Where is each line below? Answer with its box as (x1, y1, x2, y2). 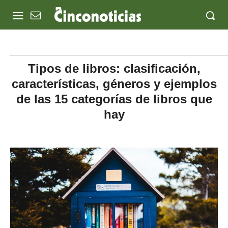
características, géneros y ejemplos (11, 77, 217, 91)
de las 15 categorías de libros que (16, 92, 212, 106)
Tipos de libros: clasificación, (27, 62, 201, 75)
